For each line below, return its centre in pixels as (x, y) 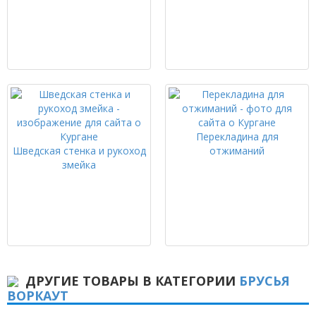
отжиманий (237, 151)
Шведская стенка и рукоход (79, 151)
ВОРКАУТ (38, 296)
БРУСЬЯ (265, 281)
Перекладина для (237, 137)
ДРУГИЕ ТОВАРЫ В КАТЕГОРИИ (132, 281)
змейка (79, 165)
